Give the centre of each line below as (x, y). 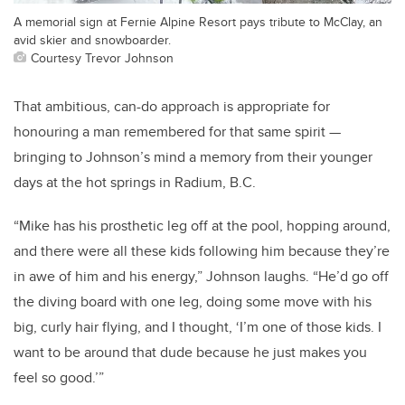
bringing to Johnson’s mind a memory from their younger (193, 157)
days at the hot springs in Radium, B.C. (137, 183)
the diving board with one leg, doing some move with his (193, 302)
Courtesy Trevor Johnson (102, 58)
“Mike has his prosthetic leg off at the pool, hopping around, (202, 226)
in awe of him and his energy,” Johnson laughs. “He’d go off (201, 277)
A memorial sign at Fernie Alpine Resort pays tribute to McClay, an (198, 22)
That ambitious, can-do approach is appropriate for (172, 107)
